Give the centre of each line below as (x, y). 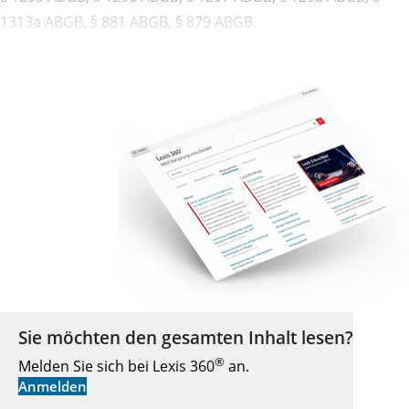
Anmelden (52, 387)
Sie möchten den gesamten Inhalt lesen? (186, 337)
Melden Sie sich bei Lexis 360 (116, 367)
